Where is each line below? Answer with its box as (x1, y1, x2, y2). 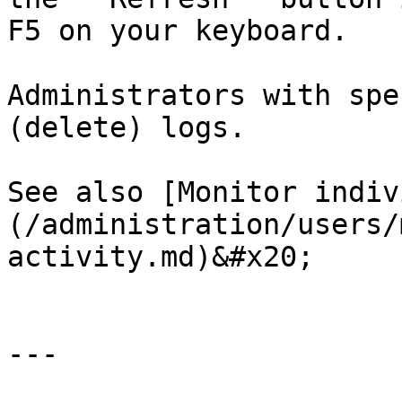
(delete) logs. (7, 111, 246, 144)
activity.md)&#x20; (7, 240, 314, 273)
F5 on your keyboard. (7, 14, 348, 47)
